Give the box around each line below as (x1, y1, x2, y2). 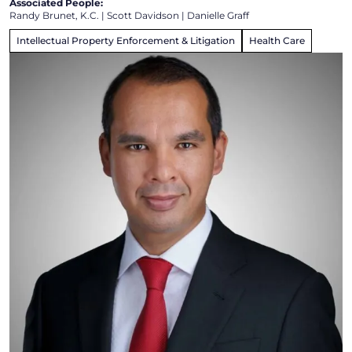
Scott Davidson (107, 9, 179, 22)
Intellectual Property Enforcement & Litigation (16, 35, 235, 47)
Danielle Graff (187, 9, 249, 22)
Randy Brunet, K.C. (9, 9, 99, 22)
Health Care (249, 35, 305, 47)
